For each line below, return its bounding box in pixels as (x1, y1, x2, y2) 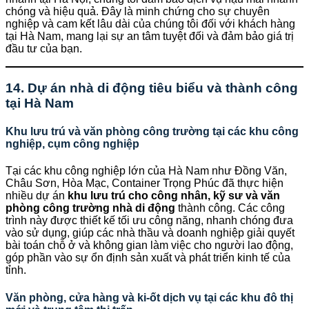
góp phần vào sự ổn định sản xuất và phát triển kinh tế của (6, 252, 290, 264)
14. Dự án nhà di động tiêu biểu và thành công (6, 80, 298, 95)
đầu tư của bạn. (6, 43, 82, 55)
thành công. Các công (175, 202, 285, 215)
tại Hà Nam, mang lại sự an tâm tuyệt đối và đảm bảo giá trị (6, 30, 294, 43)
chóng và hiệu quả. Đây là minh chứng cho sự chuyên (6, 6, 270, 18)
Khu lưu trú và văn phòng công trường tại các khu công (6, 126, 299, 138)
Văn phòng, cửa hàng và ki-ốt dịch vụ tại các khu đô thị (6, 291, 293, 303)
